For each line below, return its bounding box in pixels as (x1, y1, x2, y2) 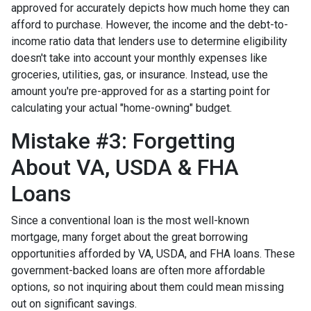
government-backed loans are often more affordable (11, 264, 265, 277)
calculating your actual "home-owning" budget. (11, 101, 235, 115)
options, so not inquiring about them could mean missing (11, 280, 284, 294)
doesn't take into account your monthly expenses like (11, 51, 267, 65)
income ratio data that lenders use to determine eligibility (11, 35, 287, 48)
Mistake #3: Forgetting (11, 128, 235, 154)
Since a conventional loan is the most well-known (11, 214, 249, 227)
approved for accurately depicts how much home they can (11, 1, 289, 15)
